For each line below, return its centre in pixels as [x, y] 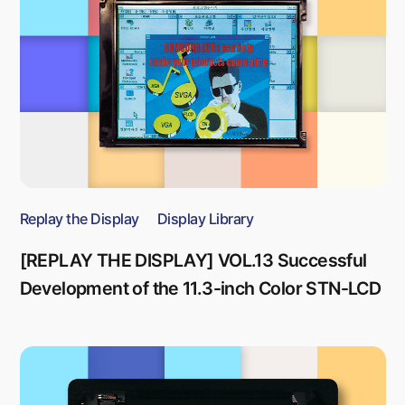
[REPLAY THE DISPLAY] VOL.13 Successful [193, 261]
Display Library [205, 218]
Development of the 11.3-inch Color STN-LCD [200, 289]
